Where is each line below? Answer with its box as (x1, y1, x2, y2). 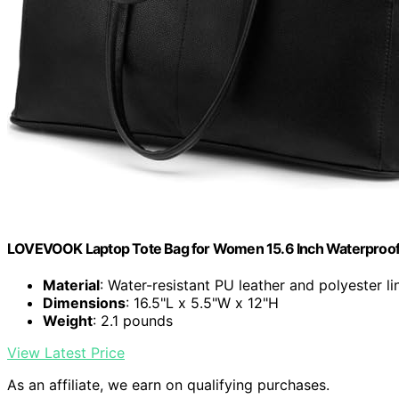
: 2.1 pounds (93, 312, 173, 330)
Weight (43, 312, 93, 330)
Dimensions (43, 294, 126, 313)
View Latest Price (7, 344, 125, 362)
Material (43, 276, 100, 295)
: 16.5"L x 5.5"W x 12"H (126, 294, 279, 313)
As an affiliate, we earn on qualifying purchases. (7, 376, 330, 395)
